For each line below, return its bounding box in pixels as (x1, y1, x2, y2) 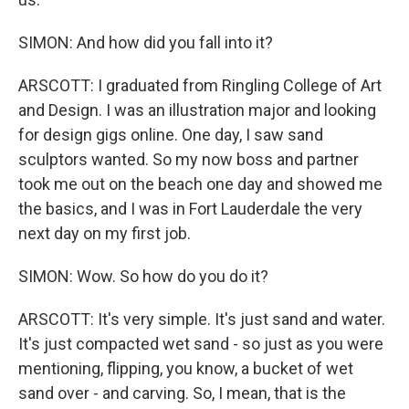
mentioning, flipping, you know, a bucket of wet (18, 359, 353, 378)
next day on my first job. (18, 224, 191, 243)
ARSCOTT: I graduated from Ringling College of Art (18, 76, 382, 95)
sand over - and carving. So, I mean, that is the (18, 383, 346, 403)
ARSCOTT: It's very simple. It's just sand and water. (18, 309, 385, 329)
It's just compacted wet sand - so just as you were (18, 334, 383, 353)
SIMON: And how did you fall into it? (18, 33, 273, 52)
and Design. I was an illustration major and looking (18, 100, 376, 120)
